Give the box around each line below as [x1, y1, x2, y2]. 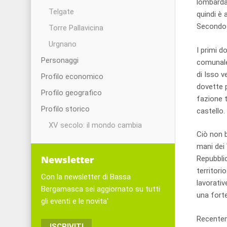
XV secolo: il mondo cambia [49, 121, 142, 130]
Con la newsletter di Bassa [41, 172, 131, 181]
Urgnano [49, 40, 77, 49]
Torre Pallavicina [49, 23, 103, 32]
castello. [197, 106, 225, 116]
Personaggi [41, 56, 79, 65]
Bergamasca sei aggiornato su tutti [41, 184, 160, 194]
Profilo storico [41, 104, 90, 113]
